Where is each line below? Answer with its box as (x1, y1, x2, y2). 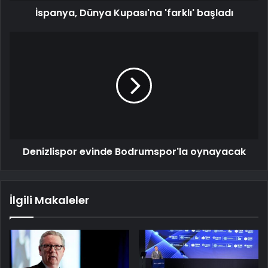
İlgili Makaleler (10, 193, 89, 208)
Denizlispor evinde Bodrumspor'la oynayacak (22, 145, 246, 159)
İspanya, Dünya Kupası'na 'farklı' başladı (35, 6, 233, 20)
